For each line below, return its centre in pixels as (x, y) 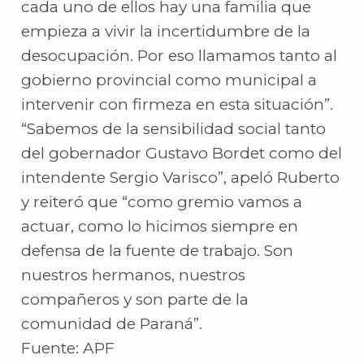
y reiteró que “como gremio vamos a (162, 202)
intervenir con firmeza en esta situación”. (178, 105)
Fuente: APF (68, 349)
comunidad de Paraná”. (112, 324)
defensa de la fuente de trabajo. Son (158, 251)
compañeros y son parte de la (135, 300)
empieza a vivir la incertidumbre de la (166, 32)
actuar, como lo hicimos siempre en (160, 227)
